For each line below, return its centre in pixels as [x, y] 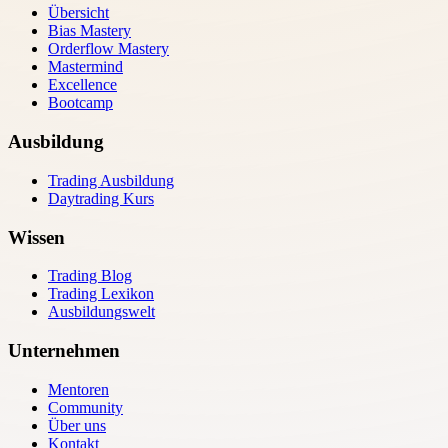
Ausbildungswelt [101, 312]
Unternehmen [64, 350]
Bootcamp [80, 103]
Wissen [36, 237]
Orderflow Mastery [108, 49]
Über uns [77, 425]
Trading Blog [90, 276]
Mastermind [85, 67]
